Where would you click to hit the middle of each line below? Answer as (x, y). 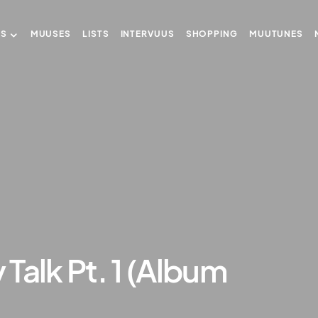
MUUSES (51, 34)
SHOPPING (212, 34)
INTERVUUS (147, 34)
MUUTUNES (276, 34)
